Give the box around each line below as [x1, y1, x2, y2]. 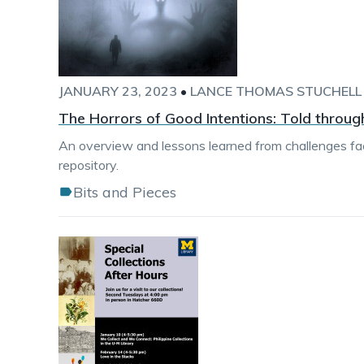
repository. [58, 157, 119, 173]
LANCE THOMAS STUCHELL [190, 83, 362, 99]
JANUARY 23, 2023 [58, 83, 177, 99]
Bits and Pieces [73, 183, 176, 201]
